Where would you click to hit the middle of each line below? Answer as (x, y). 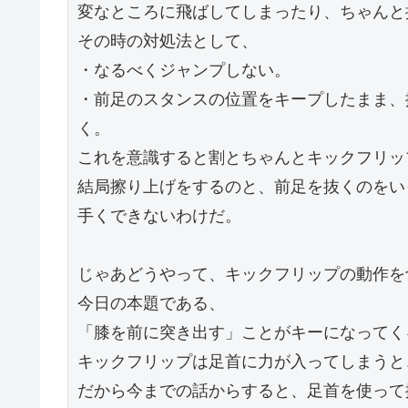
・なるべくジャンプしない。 (184, 70)
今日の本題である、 (151, 303)
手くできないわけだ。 (159, 216)
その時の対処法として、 (168, 41)
